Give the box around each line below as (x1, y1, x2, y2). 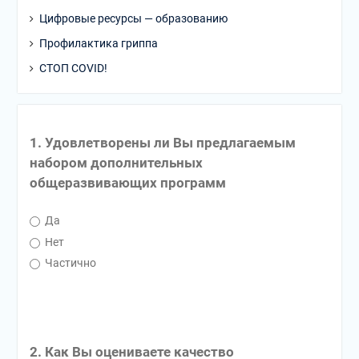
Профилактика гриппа (38, 37, 158, 50)
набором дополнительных (29, 155, 203, 171)
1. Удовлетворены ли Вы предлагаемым (29, 135, 296, 151)
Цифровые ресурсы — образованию (38, 12, 228, 25)
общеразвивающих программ (29, 175, 226, 192)
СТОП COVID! (38, 62, 107, 75)
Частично (42, 256, 96, 270)
